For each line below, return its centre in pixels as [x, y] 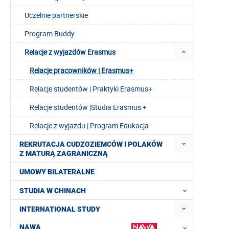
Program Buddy [50, 34]
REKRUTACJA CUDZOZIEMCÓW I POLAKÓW [91, 144]
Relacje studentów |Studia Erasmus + [88, 107]
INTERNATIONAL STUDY [60, 209]
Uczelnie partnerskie [56, 15]
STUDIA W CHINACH [53, 190]
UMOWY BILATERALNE [57, 172]
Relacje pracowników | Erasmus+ [82, 71]
